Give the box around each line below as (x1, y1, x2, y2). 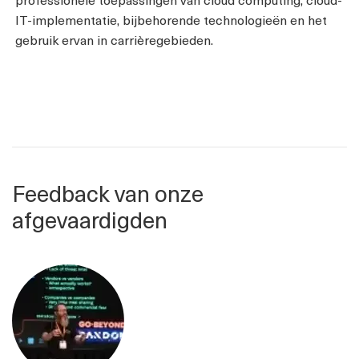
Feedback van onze (12, 175, 204, 211)
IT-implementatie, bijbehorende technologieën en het (15, 10, 327, 30)
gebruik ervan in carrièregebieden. (15, 30, 213, 50)
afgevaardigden (12, 202, 167, 237)
